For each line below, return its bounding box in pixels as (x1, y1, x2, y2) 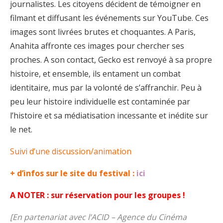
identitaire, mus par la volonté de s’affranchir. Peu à (10, 82, 202, 93)
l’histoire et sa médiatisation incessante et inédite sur (10, 110, 208, 121)
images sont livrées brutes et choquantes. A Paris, (10, 26, 196, 37)
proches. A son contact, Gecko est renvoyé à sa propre (10, 54, 212, 65)
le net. (10, 123, 32, 135)
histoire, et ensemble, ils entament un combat (10, 68, 181, 79)
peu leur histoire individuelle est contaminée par (10, 96, 190, 107)
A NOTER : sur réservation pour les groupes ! (10, 189, 185, 201)
